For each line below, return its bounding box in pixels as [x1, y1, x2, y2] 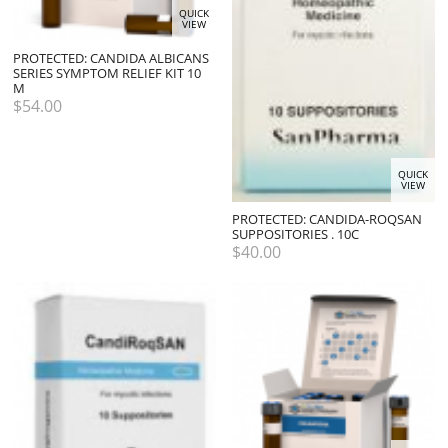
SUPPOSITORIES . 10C [232, 225, 360, 244]
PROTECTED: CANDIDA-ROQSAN [232, 210, 423, 229]
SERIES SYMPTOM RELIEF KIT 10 [13, 63, 201, 82]
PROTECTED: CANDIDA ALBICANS [13, 48, 209, 67]
